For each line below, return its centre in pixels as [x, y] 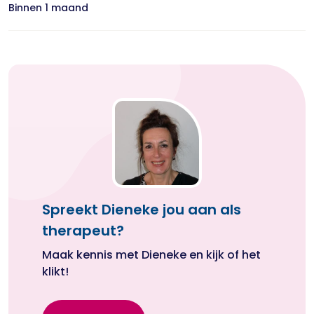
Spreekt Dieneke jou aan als [142, 210]
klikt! [55, 272]
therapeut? [83, 231]
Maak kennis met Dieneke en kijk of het [151, 255]
